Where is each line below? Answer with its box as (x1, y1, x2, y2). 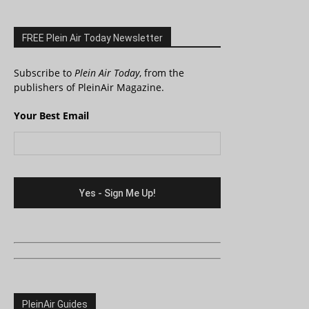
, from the (139, 66, 184, 80)
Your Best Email (14, 109, 89, 123)
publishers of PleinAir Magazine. (14, 81, 164, 94)
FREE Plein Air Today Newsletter (22, 32, 163, 44)
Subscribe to (14, 66, 74, 80)
